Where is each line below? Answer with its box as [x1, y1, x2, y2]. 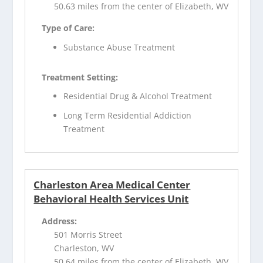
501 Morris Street [54, 229, 123, 241]
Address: [42, 215, 77, 227]
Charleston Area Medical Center [33, 178, 191, 192]
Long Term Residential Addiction [63, 110, 192, 122]
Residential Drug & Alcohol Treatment [63, 90, 213, 102]
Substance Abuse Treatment [63, 41, 176, 53]
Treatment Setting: [42, 71, 119, 83]
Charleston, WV [54, 242, 114, 254]
